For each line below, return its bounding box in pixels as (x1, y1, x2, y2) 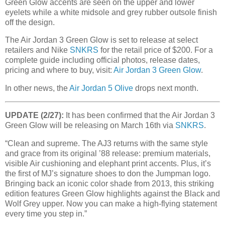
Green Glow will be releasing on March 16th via (5, 121, 175, 130)
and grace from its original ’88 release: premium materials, (5, 149, 210, 158)
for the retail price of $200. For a (98, 46, 213, 55)
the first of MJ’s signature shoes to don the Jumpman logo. (5, 169, 210, 178)
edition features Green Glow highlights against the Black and (5, 189, 220, 198)
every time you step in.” (5, 209, 87, 218)
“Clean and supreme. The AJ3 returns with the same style (5, 139, 208, 148)
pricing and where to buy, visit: (5, 66, 114, 75)
